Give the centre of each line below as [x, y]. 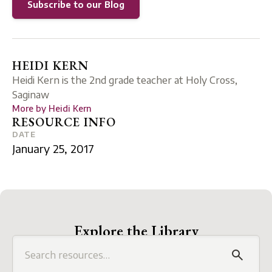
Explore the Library [136, 230]
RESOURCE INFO [64, 122]
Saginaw [31, 94]
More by [30, 108]
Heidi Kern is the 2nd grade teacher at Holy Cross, [125, 80]
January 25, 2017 [53, 148]
